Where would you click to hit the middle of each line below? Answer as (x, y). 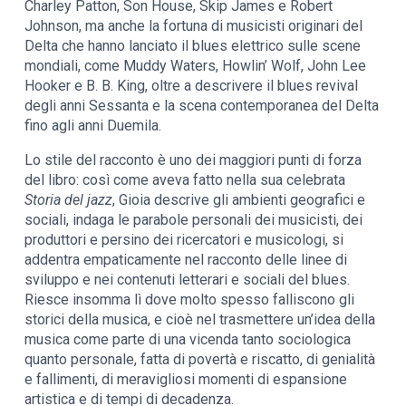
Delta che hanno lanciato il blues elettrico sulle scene (193, 46)
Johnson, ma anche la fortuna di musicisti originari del (194, 26)
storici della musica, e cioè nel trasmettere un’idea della (200, 320)
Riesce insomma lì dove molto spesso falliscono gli (190, 300)
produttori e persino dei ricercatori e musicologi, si (184, 240)
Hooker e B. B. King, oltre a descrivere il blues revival (192, 86)
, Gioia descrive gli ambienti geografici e (239, 200)
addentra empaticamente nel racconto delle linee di (186, 260)
